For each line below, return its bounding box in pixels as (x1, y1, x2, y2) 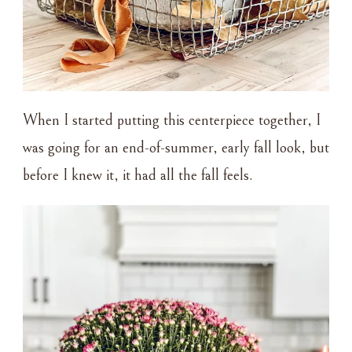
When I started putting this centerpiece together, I (23, 111, 321, 130)
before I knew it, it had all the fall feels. (23, 166, 253, 185)
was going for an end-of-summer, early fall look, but (23, 138, 329, 157)
